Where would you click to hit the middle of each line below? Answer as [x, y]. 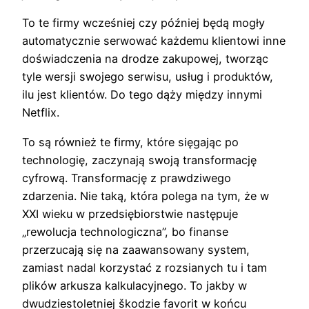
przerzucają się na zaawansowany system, [136, 249]
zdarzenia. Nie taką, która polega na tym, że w [146, 196]
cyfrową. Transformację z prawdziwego [127, 178]
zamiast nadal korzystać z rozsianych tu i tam [144, 267]
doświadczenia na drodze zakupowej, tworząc [145, 59]
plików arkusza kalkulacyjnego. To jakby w [134, 285]
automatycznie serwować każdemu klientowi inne [154, 41]
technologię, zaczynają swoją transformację [139, 160]
